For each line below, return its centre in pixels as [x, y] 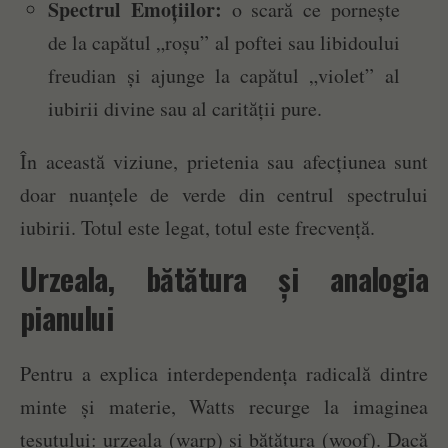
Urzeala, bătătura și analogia [224, 278]
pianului [67, 317]
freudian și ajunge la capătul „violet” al [224, 75]
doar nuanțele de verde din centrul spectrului [224, 194]
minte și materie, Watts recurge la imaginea [224, 406]
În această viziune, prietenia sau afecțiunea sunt [224, 161]
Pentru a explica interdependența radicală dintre [224, 373]
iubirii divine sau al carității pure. [185, 108]
